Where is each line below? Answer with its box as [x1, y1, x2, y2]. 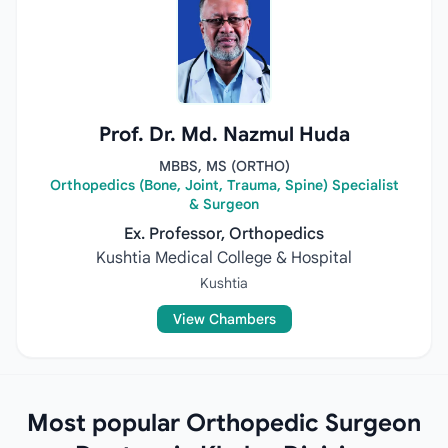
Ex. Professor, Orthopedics [124, 224, 324, 244]
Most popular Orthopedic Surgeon [27, 408, 421, 438]
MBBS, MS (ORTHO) [158, 157, 290, 175]
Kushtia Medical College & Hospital [96, 248, 352, 268]
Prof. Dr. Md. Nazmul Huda [98, 122, 350, 147]
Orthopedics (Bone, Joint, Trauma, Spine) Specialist [49, 176, 399, 194]
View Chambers [172, 310, 276, 328]
